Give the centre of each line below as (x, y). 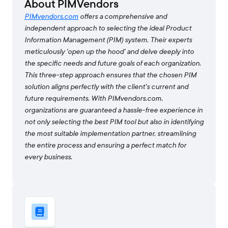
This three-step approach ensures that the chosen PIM (110, 75)
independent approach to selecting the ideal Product (108, 28)
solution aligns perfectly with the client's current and (106, 87)
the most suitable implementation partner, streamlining (110, 134)
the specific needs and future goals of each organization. (113, 64)
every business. (48, 157)
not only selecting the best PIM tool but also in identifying (114, 122)
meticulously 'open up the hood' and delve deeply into (109, 52)
